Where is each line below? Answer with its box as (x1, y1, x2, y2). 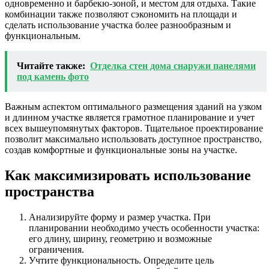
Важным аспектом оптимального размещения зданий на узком (5, 101, 262, 112)
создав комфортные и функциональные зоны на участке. (5, 145, 237, 156)
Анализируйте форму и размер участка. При (29, 212, 211, 223)
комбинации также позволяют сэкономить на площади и (5, 9, 237, 20)
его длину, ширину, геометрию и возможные (29, 234, 212, 244)
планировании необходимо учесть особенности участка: (29, 223, 259, 234)
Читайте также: (17, 61, 85, 71)
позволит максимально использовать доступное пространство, (5, 134, 262, 145)
